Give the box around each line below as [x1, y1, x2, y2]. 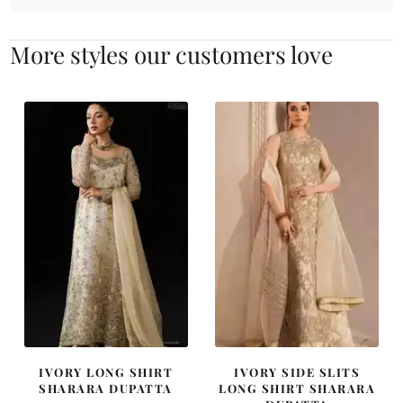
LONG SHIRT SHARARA [219, 381, 376, 397]
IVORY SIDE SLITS [234, 364, 361, 381]
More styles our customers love [10, 38, 334, 69]
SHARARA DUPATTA [39, 381, 173, 397]
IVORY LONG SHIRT [39, 364, 174, 381]
